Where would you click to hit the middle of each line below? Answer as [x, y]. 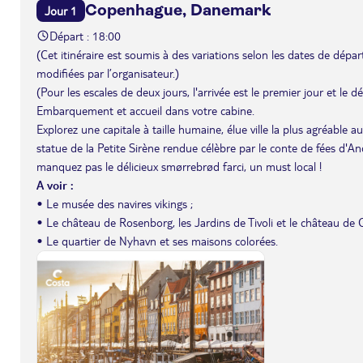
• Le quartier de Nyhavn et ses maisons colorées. [157, 241]
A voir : [55, 185]
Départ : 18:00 [85, 36]
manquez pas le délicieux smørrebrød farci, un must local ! [179, 166]
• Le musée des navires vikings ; [115, 203]
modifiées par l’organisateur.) [108, 73]
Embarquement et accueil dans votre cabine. [145, 110]
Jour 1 [61, 11]
